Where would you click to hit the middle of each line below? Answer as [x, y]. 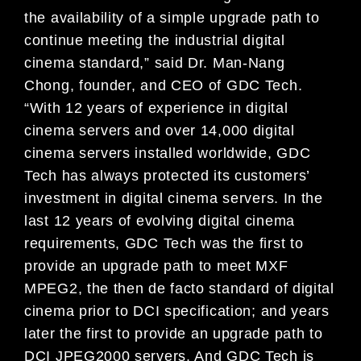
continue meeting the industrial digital [155, 40]
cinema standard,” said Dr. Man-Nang [155, 62]
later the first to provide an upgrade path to [174, 333]
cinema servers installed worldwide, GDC [168, 153]
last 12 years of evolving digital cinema [160, 220]
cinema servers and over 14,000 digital [160, 130]
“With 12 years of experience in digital [156, 108]
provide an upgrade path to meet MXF [156, 266]
